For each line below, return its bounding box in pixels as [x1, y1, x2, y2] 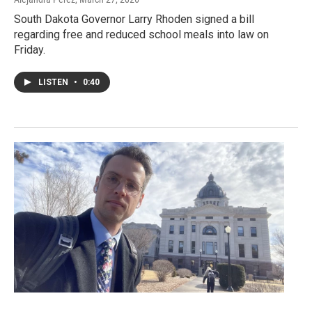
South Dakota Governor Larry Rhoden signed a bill [14, 12, 254, 26]
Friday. [14, 42, 45, 56]
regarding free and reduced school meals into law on [14, 27, 269, 41]
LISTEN [38, 77, 70, 87]
